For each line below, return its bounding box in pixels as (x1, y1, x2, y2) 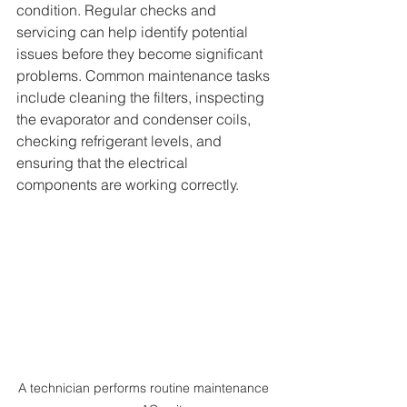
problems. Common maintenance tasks (16, 66, 273, 84)
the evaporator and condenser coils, (16, 110, 254, 128)
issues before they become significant (16, 45, 266, 63)
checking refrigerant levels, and (16, 132, 225, 150)
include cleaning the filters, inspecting (16, 88, 268, 106)
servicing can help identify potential (16, 23, 252, 41)
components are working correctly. (16, 175, 239, 194)
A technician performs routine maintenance (18, 379, 273, 396)
